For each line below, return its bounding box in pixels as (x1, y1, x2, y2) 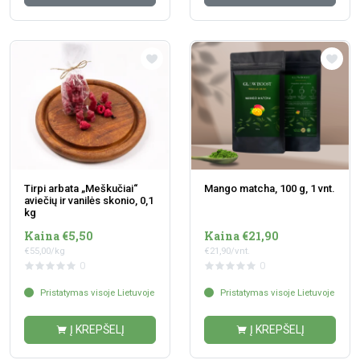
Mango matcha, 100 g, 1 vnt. (204, 182, 335, 195)
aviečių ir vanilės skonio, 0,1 (24, 194, 153, 207)
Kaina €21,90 (204, 228, 279, 244)
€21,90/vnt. (204, 245, 250, 257)
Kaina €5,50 (24, 228, 93, 244)
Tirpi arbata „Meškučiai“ (24, 182, 137, 195)
